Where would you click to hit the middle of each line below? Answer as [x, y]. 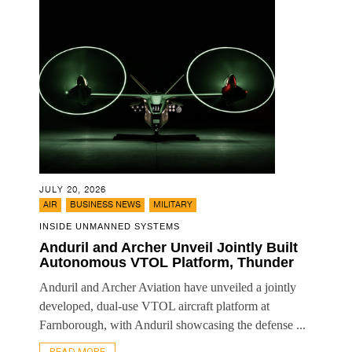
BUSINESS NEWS [105, 204]
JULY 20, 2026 [73, 189]
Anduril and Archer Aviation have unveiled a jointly [168, 287]
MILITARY [173, 204]
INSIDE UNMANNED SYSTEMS [110, 226]
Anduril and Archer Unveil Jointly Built [169, 247]
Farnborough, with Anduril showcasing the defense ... [172, 324]
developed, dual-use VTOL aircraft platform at [154, 306]
